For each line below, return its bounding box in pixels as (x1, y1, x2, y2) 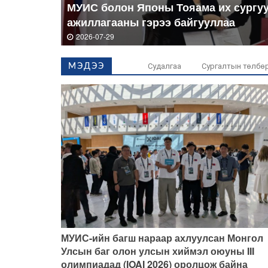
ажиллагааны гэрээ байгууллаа (67, 14, 235, 30)
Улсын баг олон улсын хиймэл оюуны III (61, 243, 254, 258)
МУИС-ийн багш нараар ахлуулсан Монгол (61, 230, 263, 245)
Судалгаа (148, 62, 181, 71)
